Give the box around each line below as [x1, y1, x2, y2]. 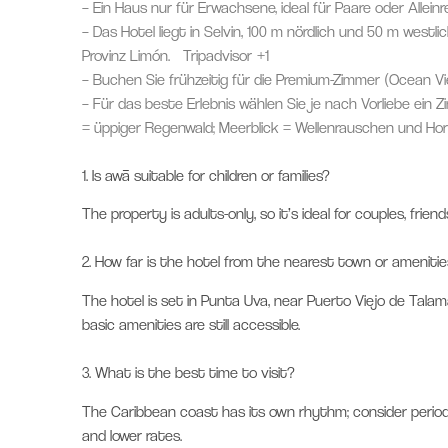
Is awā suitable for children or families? [92, 165, 330, 185]
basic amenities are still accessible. [82, 315, 300, 335]
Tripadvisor [183, 45, 252, 65]
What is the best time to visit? [95, 363, 295, 383]
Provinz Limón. [82, 45, 174, 65]
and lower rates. [82, 425, 182, 445]
